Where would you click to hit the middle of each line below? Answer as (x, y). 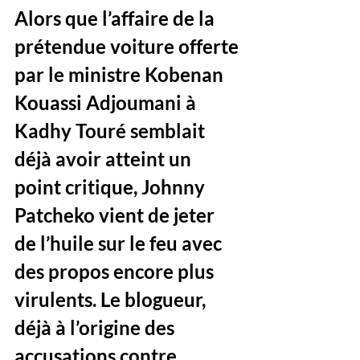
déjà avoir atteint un (105, 159)
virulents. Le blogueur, (112, 299)
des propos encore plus (116, 271)
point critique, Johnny (112, 187)
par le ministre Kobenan (121, 74)
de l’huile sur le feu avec (120, 243)
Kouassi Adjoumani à (107, 102)
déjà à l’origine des (96, 327)
